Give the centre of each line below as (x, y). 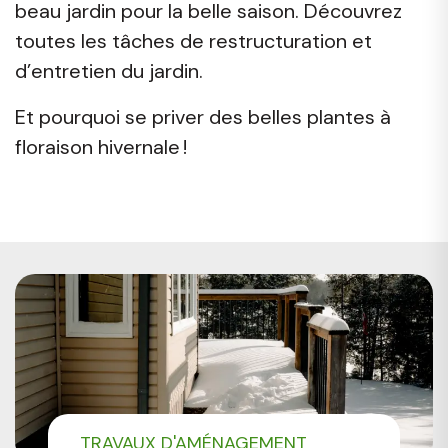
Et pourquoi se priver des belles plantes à (203, 116)
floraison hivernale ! (101, 146)
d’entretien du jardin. (109, 70)
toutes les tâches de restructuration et (193, 40)
